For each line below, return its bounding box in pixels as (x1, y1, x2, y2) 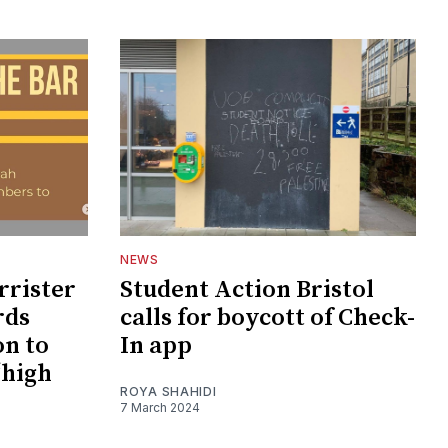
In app (120, 330, 192, 361)
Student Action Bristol (120, 274, 374, 305)
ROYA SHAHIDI (120, 383, 217, 399)
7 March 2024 (120, 399, 200, 415)
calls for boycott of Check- (120, 302, 415, 333)
